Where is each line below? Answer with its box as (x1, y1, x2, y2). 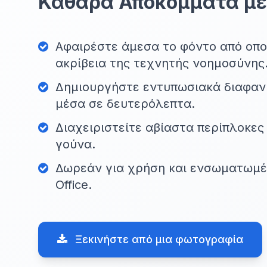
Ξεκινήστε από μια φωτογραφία (72, 233, 243, 246)
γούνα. (55, 137, 95, 151)
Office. (55, 178, 92, 192)
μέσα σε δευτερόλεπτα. (55, 97, 195, 111)
